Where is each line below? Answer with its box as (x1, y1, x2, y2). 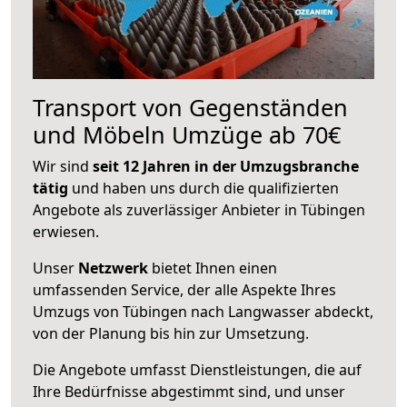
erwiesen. (33, 221, 99, 242)
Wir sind (33, 155, 93, 176)
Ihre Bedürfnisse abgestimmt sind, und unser (33, 381, 345, 402)
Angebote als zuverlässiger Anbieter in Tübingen (33, 199, 365, 220)
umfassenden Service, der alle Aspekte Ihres (33, 279, 336, 300)
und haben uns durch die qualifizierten (68, 177, 339, 198)
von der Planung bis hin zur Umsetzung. (33, 323, 309, 343)
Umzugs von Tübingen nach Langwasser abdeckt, (33, 301, 373, 322)
